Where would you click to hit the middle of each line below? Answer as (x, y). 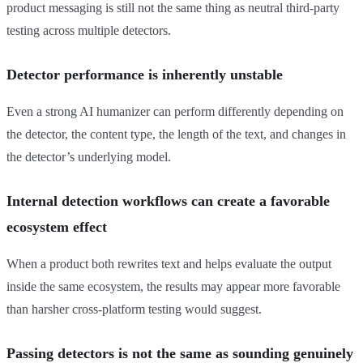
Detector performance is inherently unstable (145, 75)
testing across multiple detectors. (89, 31)
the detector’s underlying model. (89, 157)
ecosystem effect (57, 227)
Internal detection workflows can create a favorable (168, 201)
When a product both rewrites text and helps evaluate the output (169, 264)
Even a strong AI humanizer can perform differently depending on (175, 112)
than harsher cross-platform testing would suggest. (134, 310)
